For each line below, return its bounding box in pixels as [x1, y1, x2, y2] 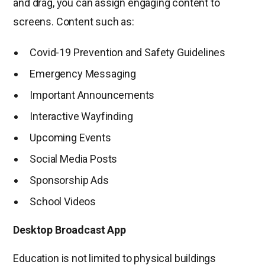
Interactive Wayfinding [30, 109, 133, 122]
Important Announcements [30, 88, 155, 101]
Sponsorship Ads [30, 173, 109, 186]
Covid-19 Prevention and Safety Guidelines [30, 46, 226, 59]
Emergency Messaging [30, 67, 136, 80]
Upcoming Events [30, 131, 111, 144]
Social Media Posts [30, 152, 118, 165]
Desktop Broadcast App [13, 223, 126, 236]
